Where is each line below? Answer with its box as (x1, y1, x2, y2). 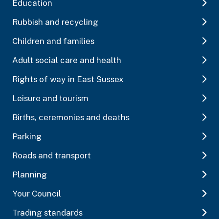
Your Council (12, 188, 61, 198)
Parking (12, 131, 42, 141)
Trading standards (12, 207, 83, 218)
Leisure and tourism (12, 93, 88, 103)
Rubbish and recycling (12, 17, 98, 27)
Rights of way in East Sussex (12, 74, 124, 84)
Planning (12, 169, 47, 179)
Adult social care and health (12, 55, 121, 65)
